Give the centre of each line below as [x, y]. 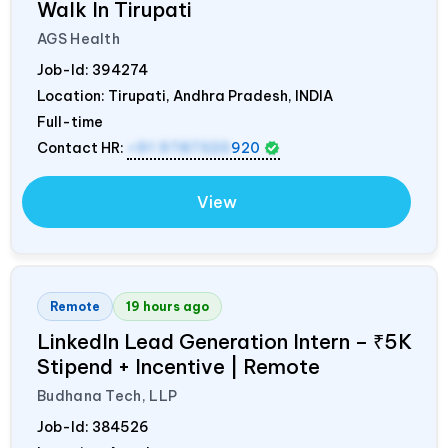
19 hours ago [167, 307]
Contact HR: [82, 148]
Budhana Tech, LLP [107, 396]
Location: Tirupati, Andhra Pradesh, [166, 96]
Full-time [70, 122]
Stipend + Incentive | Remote [178, 367]
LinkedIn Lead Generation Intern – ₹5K [224, 342]
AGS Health [78, 39]
